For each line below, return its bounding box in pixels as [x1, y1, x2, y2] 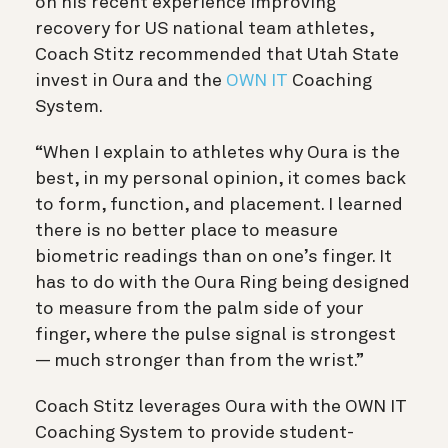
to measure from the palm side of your [35, 299, 364, 318]
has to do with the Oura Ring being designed [35, 273, 410, 292]
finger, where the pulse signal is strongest [35, 325, 396, 344]
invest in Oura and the [35, 71, 226, 90]
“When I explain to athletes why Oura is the [35, 143, 400, 162]
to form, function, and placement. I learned [35, 195, 403, 214]
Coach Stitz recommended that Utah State [35, 45, 399, 64]
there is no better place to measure [35, 221, 338, 240]
